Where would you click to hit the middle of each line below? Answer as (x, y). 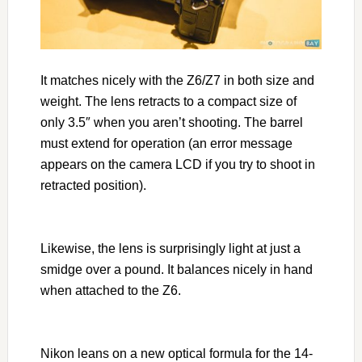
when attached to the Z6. (110, 291)
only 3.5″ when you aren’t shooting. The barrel (171, 123)
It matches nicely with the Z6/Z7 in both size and (177, 81)
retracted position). (93, 186)
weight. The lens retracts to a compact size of (168, 102)
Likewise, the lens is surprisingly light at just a (170, 249)
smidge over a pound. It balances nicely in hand (176, 270)
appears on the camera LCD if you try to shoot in (177, 165)
